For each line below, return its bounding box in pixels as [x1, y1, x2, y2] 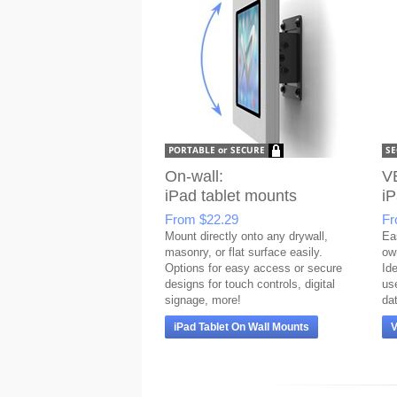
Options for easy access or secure [165, 261, 342, 275]
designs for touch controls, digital [165, 277, 335, 291]
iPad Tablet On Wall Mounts [174, 321, 309, 333]
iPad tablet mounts [165, 187, 297, 205]
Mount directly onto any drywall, [165, 230, 328, 243]
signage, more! [165, 293, 241, 307]
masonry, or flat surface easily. [165, 245, 323, 259]
